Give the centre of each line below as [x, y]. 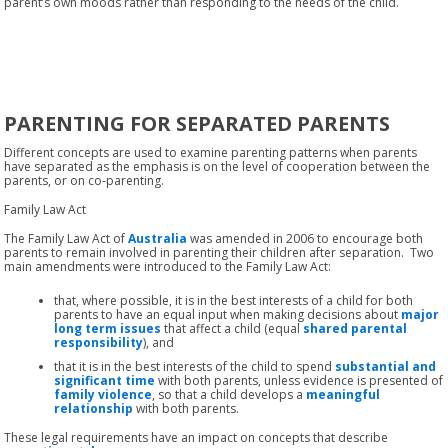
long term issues [108, 328]
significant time [105, 380]
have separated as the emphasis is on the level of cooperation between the [217, 166]
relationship [94, 408]
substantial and [386, 366]
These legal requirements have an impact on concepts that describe [196, 437]
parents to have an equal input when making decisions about [228, 314]
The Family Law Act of [66, 238]
